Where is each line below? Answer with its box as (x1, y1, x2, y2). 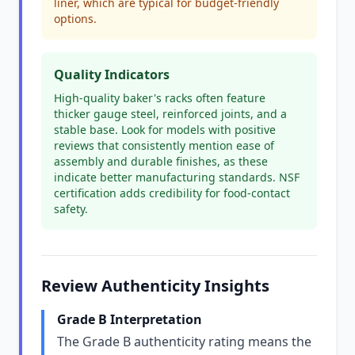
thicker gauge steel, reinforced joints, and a (54, 106, 287, 121)
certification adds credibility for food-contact (54, 185, 290, 200)
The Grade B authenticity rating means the (57, 333, 311, 350)
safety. (54, 201, 88, 216)
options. (54, 11, 97, 26)
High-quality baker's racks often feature (54, 90, 265, 105)
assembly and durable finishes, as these (54, 154, 268, 169)
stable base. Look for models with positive (54, 122, 276, 137)
